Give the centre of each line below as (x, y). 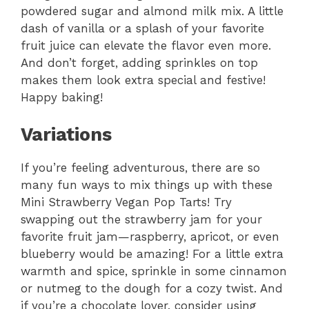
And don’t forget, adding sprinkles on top (139, 62)
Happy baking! (62, 97)
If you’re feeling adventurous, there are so (140, 168)
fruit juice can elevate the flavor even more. (146, 45)
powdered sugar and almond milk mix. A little (152, 11)
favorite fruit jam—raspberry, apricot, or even (150, 237)
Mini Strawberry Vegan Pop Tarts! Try (126, 202)
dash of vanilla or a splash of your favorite (142, 28)
